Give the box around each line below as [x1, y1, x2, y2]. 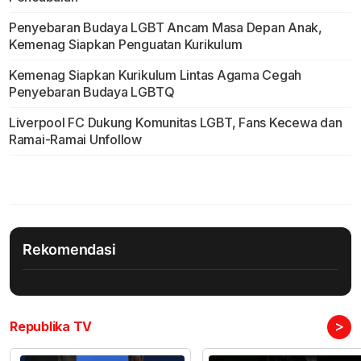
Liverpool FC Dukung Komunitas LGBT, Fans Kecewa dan [8, 114, 342, 131]
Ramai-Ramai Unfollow [8, 131, 143, 147]
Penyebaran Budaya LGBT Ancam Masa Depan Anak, [8, 19, 323, 35]
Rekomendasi [23, 240, 116, 258]
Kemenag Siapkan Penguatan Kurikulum [8, 35, 243, 52]
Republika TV [10, 317, 93, 334]
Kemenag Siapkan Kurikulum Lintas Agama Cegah [8, 66, 302, 83]
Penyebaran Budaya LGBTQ [8, 83, 180, 100]
